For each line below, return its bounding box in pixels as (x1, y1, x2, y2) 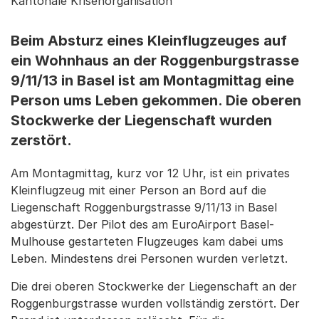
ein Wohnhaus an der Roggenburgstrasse (11, 52, 299, 69)
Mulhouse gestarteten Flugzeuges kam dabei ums (11, 234, 283, 249)
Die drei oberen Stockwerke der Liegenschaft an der (11, 279, 297, 293)
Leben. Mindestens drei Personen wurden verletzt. (11, 251, 288, 266)
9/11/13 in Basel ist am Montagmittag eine (11, 72, 294, 89)
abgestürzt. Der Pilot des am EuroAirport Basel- (11, 217, 274, 231)
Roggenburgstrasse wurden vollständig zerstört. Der (11, 296, 300, 310)
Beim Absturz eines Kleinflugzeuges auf (11, 32, 287, 49)
